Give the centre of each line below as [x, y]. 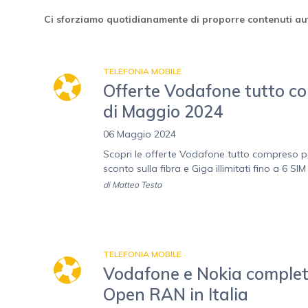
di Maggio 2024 [163, 112]
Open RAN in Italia [176, 295]
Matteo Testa [137, 185]
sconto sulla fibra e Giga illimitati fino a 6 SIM [205, 169]
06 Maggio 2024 [140, 134]
